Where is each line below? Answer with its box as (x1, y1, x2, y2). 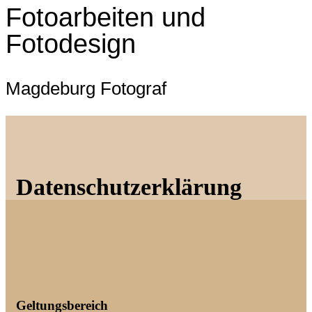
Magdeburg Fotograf (6, 77, 166, 99)
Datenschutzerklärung (16, 173, 242, 200)
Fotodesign (6, 29, 136, 59)
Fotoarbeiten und (6, 3, 205, 33)
